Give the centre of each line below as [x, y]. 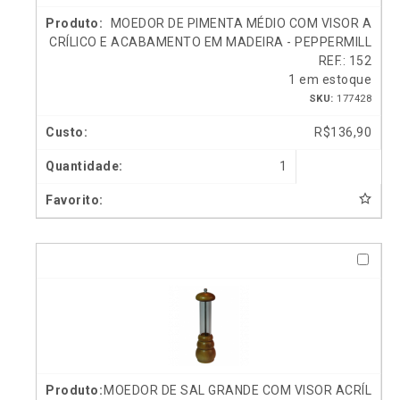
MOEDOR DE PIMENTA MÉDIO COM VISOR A [241, 24]
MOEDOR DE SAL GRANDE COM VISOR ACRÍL [237, 390]
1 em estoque [330, 80]
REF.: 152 [345, 61]
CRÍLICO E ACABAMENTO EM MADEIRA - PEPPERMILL [210, 42]
